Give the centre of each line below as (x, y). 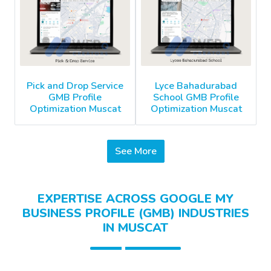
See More (145, 152)
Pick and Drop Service (75, 86)
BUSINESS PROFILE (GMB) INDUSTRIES (135, 214)
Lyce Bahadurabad (196, 86)
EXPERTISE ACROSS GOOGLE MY (135, 199)
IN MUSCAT (135, 228)
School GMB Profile (196, 98)
